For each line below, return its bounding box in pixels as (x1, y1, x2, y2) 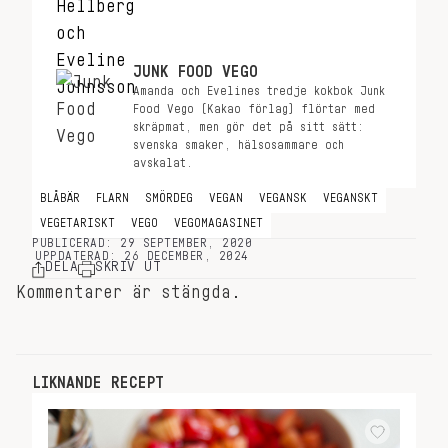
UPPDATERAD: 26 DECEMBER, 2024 (35, 250, 249, 262)
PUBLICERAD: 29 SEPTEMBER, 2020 (32, 237, 252, 249)
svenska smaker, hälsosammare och (133, 139, 344, 151)
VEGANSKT (323, 192, 378, 204)
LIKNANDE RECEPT (32, 375, 164, 391)
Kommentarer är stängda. (16, 283, 241, 301)
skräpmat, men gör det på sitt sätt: (133, 121, 364, 133)
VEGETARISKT (40, 217, 115, 229)
